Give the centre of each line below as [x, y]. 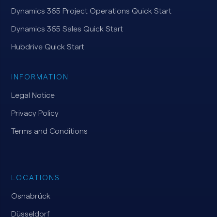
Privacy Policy [35, 113]
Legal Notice [33, 95]
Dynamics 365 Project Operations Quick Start [91, 11]
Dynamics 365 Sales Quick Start [67, 29]
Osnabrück [31, 196]
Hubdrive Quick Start [47, 47]
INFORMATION [40, 77]
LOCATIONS [35, 178]
